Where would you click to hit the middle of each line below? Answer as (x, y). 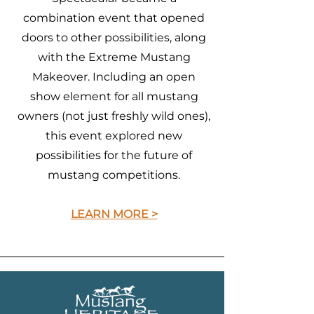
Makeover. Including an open (114, 77)
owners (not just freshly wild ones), (114, 116)
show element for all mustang (114, 96)
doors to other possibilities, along (114, 37)
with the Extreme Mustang (114, 57)
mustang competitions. (114, 175)
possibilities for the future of (114, 155)
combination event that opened (114, 18)
